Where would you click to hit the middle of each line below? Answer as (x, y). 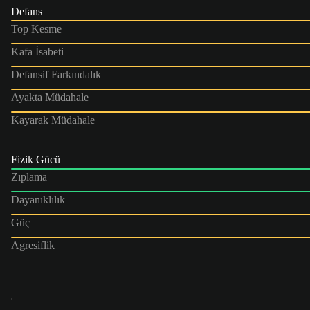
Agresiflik (33, 245)
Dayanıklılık (38, 199)
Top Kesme (36, 28)
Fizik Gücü (36, 159)
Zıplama (29, 176)
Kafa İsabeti (37, 51)
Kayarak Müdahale (53, 120)
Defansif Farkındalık (56, 74)
